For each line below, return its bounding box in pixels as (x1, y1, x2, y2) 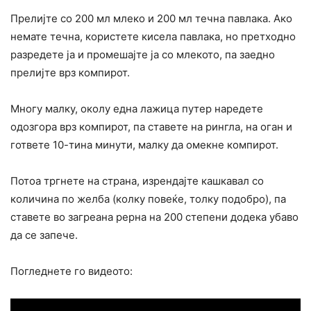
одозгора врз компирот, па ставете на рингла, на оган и (10, 119, 292, 133)
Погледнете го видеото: (10, 264, 133, 278)
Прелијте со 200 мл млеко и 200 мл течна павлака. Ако (10, 11, 292, 25)
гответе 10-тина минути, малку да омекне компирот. (10, 137, 278, 151)
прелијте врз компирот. (10, 65, 130, 79)
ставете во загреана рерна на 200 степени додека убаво (10, 210, 299, 224)
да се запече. (10, 228, 78, 242)
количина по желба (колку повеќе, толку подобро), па (10, 192, 286, 205)
